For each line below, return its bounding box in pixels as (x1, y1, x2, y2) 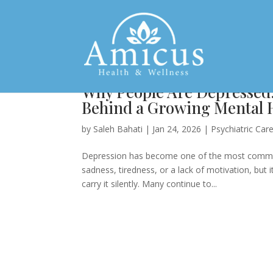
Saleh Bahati (93, 123, 143, 135)
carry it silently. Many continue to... (82, 178, 218, 190)
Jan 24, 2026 (152, 123, 202, 135)
